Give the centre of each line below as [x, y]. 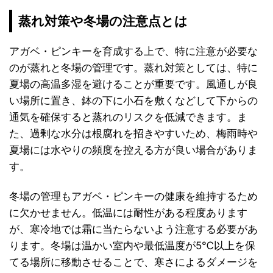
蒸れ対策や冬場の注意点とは [103, 21]
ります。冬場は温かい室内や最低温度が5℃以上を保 [132, 245]
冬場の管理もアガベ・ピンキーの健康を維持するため [133, 196]
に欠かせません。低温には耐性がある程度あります [128, 212]
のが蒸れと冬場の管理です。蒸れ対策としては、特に [133, 67]
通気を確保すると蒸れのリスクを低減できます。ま [128, 117]
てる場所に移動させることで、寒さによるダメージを [133, 262]
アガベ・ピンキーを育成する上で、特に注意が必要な [133, 51]
